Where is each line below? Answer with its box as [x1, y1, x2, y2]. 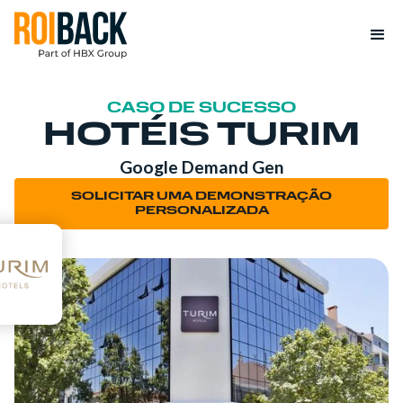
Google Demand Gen [119, 156, 284, 177]
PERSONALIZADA [134, 204, 269, 217]
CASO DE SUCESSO [107, 101, 296, 116]
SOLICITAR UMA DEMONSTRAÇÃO [71, 190, 332, 202]
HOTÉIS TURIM [43, 120, 360, 153]
